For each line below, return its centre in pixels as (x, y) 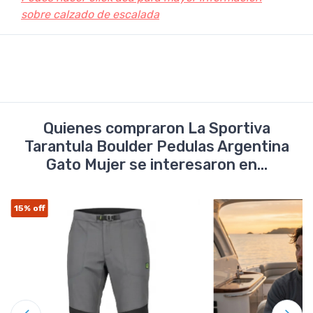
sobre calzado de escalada (90, 15)
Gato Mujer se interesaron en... (156, 165)
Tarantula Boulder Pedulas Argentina (156, 147)
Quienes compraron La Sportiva (156, 129)
